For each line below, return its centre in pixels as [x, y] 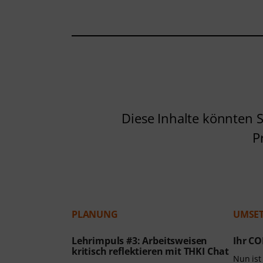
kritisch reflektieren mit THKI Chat [151, 252]
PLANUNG [95, 215]
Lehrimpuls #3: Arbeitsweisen [140, 241]
